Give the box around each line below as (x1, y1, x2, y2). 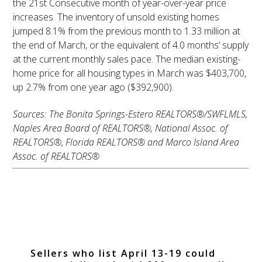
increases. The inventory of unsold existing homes (13, 11, 220, 24)
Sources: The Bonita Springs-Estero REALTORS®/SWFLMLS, (13, 108, 248, 121)
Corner (96, 225, 166, 249)
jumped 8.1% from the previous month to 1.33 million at (13, 25, 241, 38)
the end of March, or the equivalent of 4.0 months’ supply (13, 39, 249, 52)
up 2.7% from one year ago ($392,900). (13, 81, 174, 94)
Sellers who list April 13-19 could (30, 247, 216, 260)
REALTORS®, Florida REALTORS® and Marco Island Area (13, 136, 240, 149)
